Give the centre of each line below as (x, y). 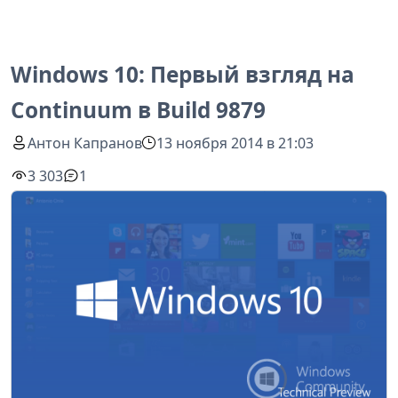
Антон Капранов (85, 143)
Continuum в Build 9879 (138, 110)
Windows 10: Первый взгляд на (183, 74)
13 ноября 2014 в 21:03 (235, 143)
